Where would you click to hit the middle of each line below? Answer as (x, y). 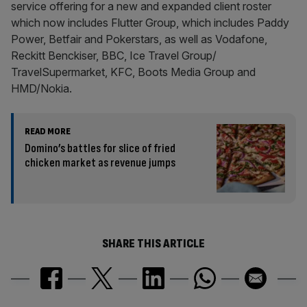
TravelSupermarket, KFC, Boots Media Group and (133, 72)
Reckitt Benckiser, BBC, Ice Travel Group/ (114, 56)
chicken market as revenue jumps (100, 163)
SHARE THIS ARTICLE (153, 244)
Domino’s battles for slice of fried (100, 148)
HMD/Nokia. (41, 88)
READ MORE (48, 131)
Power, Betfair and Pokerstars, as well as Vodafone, (139, 39)
